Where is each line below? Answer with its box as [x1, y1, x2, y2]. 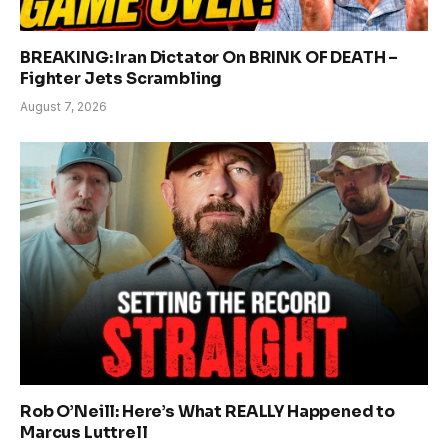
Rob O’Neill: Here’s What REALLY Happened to [20, 400, 396, 422]
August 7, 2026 [20, 98, 107, 114]
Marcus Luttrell [20, 421, 148, 443]
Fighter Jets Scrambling [20, 67, 223, 89]
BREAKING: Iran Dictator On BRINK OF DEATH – [20, 46, 399, 68]
